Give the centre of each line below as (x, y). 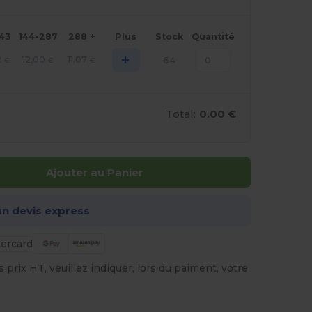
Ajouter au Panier (94, 173)
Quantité (213, 37)
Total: (181, 114)
